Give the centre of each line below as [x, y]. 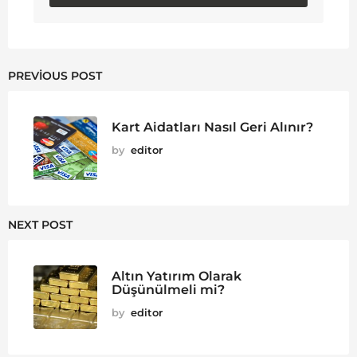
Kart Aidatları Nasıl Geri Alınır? [212, 126]
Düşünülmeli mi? [168, 289]
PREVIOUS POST [55, 75]
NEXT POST [40, 224]
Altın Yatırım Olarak [177, 275]
